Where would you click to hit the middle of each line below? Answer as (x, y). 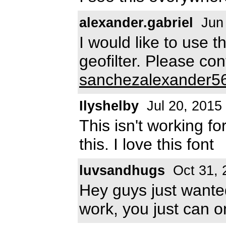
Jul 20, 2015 (182, 106)
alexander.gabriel (136, 22)
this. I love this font (147, 144)
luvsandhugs (122, 170)
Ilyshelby (109, 106)
